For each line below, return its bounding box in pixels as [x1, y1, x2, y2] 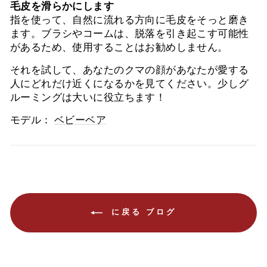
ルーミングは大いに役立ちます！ [10, 91, 166, 103]
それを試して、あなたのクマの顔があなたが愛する [10, 64, 249, 76]
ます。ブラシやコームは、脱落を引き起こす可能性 [10, 27, 249, 39]
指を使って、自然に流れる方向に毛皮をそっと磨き [10, 14, 249, 26]
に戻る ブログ [107, 207, 176, 217]
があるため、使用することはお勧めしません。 [10, 41, 228, 53]
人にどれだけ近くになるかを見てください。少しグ [10, 77, 249, 89]
